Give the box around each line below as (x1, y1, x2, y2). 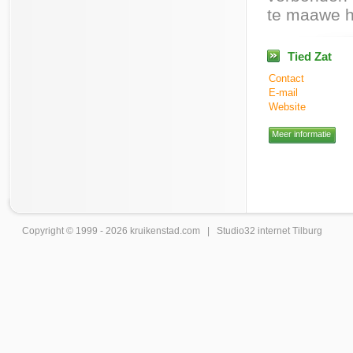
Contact (269, 72, 304, 84)
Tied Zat (288, 50, 332, 63)
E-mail (269, 87, 298, 98)
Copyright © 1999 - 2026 (22, 225, 130, 236)
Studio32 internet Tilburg (217, 225, 322, 236)
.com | (180, 225, 217, 236)
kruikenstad (130, 225, 180, 236)
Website (269, 101, 306, 113)
